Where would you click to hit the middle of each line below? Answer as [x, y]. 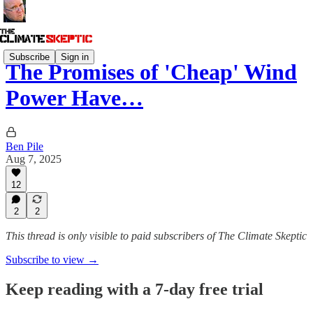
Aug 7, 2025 [34, 159]
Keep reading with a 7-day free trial [134, 289]
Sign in [75, 57]
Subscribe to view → [52, 260]
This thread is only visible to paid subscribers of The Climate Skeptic [156, 236]
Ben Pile [24, 146]
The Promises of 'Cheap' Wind [151, 72]
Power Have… [74, 98]
